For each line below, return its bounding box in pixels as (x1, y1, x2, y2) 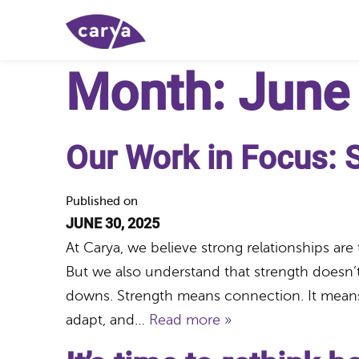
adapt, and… (66, 312, 149, 328)
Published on (66, 195, 138, 208)
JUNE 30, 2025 (66, 215, 159, 232)
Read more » (149, 312, 232, 328)
